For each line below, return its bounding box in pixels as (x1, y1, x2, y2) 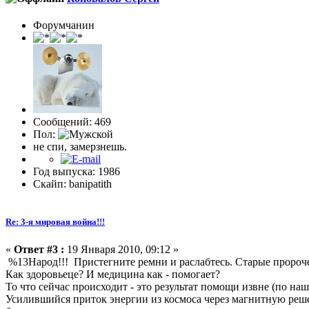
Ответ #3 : (14, 243, 64, 255)
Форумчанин (33, 19, 94, 32)
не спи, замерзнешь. (33, 141, 127, 153)
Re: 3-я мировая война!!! (6, 217, 105, 228)
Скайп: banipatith (33, 178, 112, 190)
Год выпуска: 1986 (33, 166, 120, 178)
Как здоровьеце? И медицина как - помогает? (6, 268, 220, 280)
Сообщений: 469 (33, 116, 111, 128)
